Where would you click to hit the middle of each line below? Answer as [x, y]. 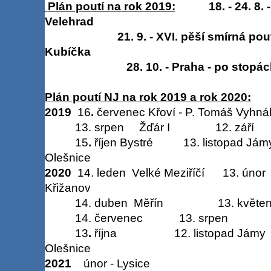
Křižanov [67, 188]
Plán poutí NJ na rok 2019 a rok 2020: [148, 97]
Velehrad [69, 21]
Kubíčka [67, 51]
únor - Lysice [116, 263]
